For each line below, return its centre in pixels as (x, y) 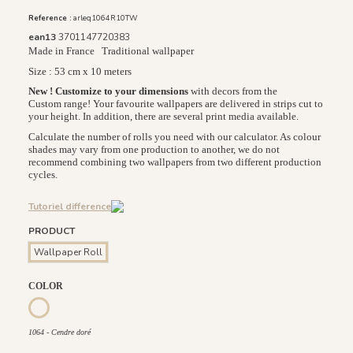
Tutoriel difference (70, 206)
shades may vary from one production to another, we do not (154, 149)
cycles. (43, 174)
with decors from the (233, 91)
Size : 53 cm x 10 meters (80, 71)
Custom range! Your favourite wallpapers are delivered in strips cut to (176, 104)
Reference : (50, 18)
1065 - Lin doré (95, 306)
